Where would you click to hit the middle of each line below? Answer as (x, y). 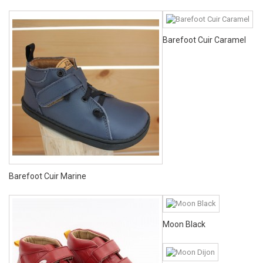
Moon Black (184, 225)
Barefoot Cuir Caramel (204, 40)
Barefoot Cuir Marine (48, 176)
